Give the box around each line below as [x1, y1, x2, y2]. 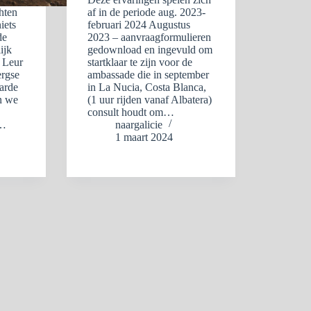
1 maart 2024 [115, 131, 174, 143]
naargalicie [115, 119, 163, 131]
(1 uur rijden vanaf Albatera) [87, 94, 212, 106]
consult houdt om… [87, 106, 175, 118]
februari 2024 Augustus [87, 19, 191, 31]
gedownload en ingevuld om [87, 44, 213, 56]
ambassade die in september [87, 69, 210, 81]
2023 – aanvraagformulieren [87, 31, 212, 43]
